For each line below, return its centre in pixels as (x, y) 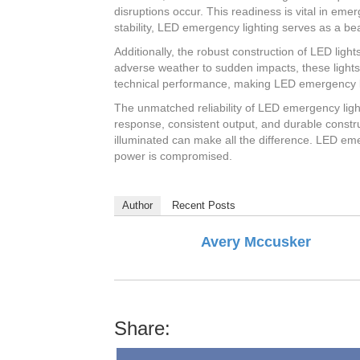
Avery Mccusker (256, 242)
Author (137, 206)
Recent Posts (204, 206)
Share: (142, 329)
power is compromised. (173, 156)
